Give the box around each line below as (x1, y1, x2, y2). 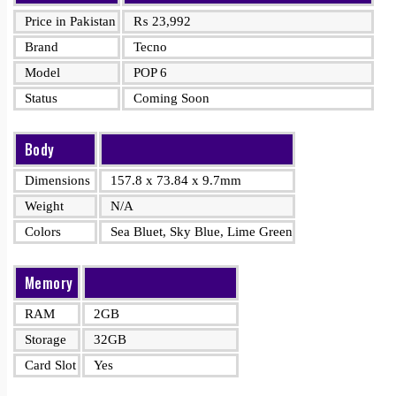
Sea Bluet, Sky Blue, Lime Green (110, 225, 293, 239)
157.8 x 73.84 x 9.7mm (110, 173, 241, 187)
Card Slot (25, 358, 76, 372)
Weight (25, 199, 64, 213)
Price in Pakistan (25, 14, 116, 28)
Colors (25, 225, 61, 239)
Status (25, 91, 57, 105)
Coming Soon (133, 91, 209, 105)
